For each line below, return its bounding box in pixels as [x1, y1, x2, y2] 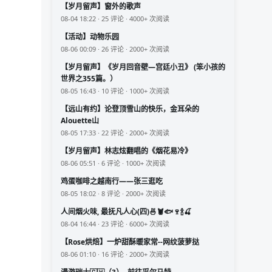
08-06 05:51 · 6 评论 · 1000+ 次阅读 [61, 158, 166, 168]
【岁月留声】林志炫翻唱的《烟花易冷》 [61, 146, 192, 157]
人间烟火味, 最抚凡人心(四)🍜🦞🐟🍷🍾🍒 [101, 206, 191, 217]
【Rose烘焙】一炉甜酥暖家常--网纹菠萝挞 [61, 237, 199, 248]
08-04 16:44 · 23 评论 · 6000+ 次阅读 [61, 219, 169, 229]
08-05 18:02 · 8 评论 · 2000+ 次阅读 [61, 189, 166, 199]
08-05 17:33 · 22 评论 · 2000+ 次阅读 [61, 128, 169, 138]
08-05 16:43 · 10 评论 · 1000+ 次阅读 [61, 86, 169, 96]
